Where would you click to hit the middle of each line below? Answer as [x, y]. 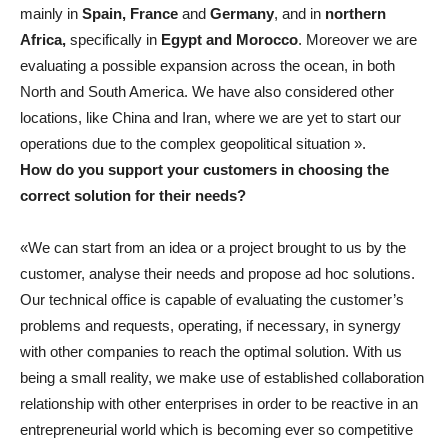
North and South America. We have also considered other [207, 92]
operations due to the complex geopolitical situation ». [193, 144]
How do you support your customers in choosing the [204, 170]
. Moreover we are [357, 40]
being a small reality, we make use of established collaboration [222, 378]
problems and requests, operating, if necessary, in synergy [210, 326]
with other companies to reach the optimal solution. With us [211, 352]
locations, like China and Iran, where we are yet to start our [210, 118]
